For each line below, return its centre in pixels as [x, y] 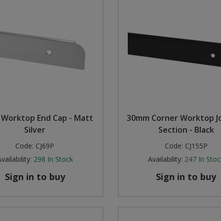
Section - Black [186, 130]
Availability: [166, 159]
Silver [35, 130]
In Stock [60, 159]
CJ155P [196, 146]
